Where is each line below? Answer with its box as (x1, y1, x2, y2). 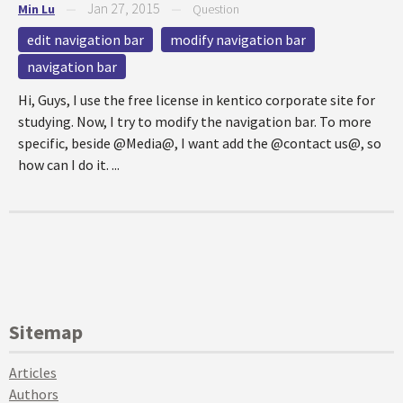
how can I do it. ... (18, 156, 120, 174)
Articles (9, 363, 57, 381)
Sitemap (9, 319, 83, 345)
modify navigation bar (170, 31, 306, 49)
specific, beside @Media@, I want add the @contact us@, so (18, 134, 381, 152)
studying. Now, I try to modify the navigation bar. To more (18, 112, 372, 130)
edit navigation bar (27, 31, 144, 49)
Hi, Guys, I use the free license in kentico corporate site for (18, 91, 375, 109)
